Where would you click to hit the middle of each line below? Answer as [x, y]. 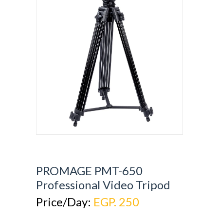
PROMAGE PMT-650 [89, 171]
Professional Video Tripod [103, 185]
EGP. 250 [116, 202]
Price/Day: [65, 202]
